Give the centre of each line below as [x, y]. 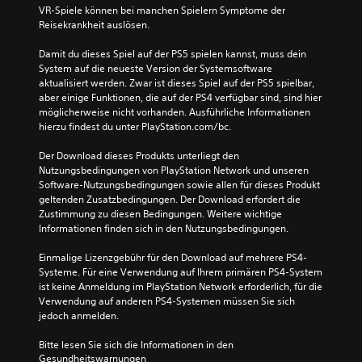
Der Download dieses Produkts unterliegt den [139, 156]
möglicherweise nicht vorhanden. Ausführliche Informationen [175, 112]
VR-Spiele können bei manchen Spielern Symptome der [162, 10]
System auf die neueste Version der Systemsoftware [156, 68]
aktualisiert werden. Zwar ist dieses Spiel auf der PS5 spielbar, [177, 83]
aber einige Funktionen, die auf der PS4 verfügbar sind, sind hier [180, 97]
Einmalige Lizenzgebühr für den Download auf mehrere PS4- [173, 257]
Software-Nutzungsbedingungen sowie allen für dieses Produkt [179, 185]
